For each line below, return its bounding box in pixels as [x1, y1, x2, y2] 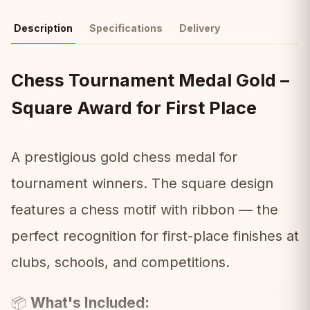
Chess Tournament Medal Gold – [11, 70, 289, 91]
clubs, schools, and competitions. [11, 254, 230, 271]
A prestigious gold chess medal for [11, 149, 237, 165]
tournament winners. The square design [11, 175, 273, 192]
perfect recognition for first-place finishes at [11, 228, 299, 244]
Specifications [89, 22, 163, 34]
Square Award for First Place [11, 98, 257, 118]
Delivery [179, 22, 220, 34]
